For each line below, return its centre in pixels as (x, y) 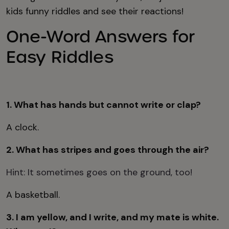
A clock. (22, 127)
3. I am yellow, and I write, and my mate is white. (112, 217)
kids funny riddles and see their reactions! (95, 11)
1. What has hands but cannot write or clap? (104, 105)
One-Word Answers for (100, 37)
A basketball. (33, 195)
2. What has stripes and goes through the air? (108, 150)
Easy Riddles (60, 57)
